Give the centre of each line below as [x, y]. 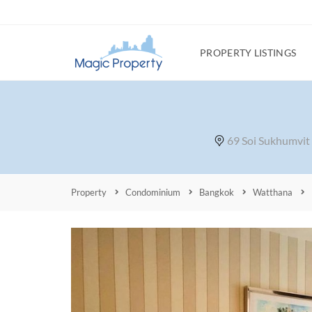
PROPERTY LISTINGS [248, 53]
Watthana [273, 192]
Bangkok [217, 192]
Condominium [153, 192]
